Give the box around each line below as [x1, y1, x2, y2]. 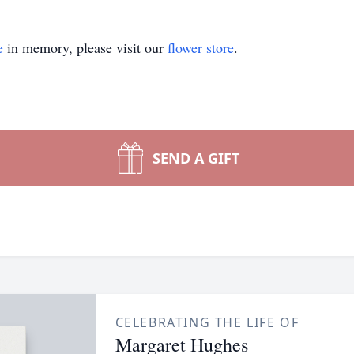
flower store [168, 38, 234, 57]
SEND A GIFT [153, 149, 239, 168]
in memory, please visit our [3, 38, 168, 57]
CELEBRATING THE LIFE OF [115, 314, 299, 331]
